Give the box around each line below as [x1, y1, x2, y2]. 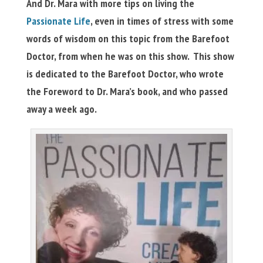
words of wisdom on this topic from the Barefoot [26, 32, 230, 46]
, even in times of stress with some [90, 14, 234, 28]
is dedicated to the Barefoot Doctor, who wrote [26, 67, 224, 81]
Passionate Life [26, 14, 90, 28]
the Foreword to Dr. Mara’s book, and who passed [26, 85, 228, 99]
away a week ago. [26, 102, 101, 116]
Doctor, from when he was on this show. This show [26, 49, 234, 63]
